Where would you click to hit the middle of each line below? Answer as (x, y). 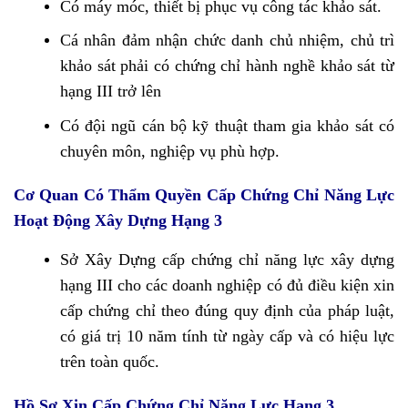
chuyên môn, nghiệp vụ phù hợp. (169, 151)
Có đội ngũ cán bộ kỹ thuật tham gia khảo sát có (227, 125)
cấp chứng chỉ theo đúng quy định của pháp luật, (227, 310)
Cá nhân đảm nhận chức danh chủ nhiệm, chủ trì (227, 41)
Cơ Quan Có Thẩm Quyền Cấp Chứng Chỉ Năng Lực (204, 194)
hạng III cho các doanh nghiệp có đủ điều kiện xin (227, 285)
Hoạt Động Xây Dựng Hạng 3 (118, 220)
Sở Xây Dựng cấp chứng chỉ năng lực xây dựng (227, 259)
